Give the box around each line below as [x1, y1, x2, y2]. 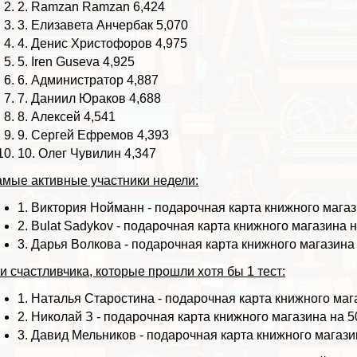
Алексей [31, 110, 81, 124]
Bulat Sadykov [31, 219, 114, 233]
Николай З [31, 310, 94, 324]
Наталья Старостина [31, 292, 155, 306]
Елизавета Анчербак [31, 18, 154, 33]
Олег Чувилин [38, 147, 122, 161]
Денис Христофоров [31, 37, 153, 51]
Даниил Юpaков [31, 92, 127, 106]
